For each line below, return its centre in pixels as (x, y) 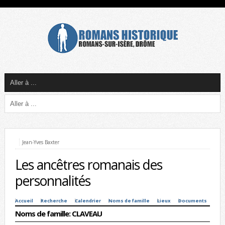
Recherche (54, 201)
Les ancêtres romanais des (88, 165)
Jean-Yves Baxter (40, 142)
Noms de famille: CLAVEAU (58, 213)
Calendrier (88, 201)
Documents (192, 201)
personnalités (52, 181)
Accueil (24, 201)
